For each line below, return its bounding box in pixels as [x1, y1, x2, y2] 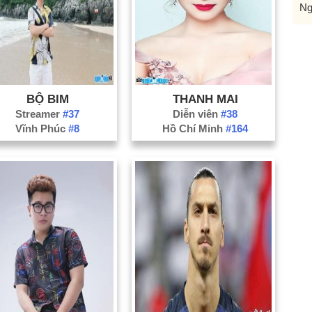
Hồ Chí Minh [162, 122, 226, 134]
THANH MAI [172, 92, 238, 105]
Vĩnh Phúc [15, 122, 69, 134]
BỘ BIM [26, 92, 69, 105]
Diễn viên [173, 107, 221, 120]
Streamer [15, 107, 63, 120]
